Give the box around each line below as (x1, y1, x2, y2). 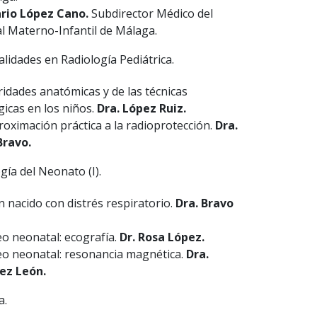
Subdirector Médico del (88, 6, 213, 22)
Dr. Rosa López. (120, 229, 204, 246)
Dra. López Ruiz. (97, 100, 186, 117)
